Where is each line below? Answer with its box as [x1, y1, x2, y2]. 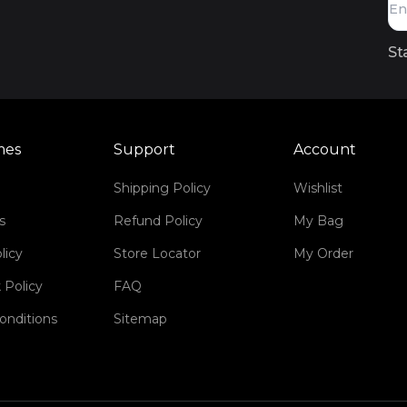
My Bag [293, 213, 343, 229]
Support [114, 141, 176, 158]
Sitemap [114, 311, 168, 327]
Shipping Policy [114, 180, 212, 196]
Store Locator [114, 245, 202, 262]
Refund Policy [114, 213, 203, 229]
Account [293, 141, 356, 158]
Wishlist [293, 180, 342, 196]
